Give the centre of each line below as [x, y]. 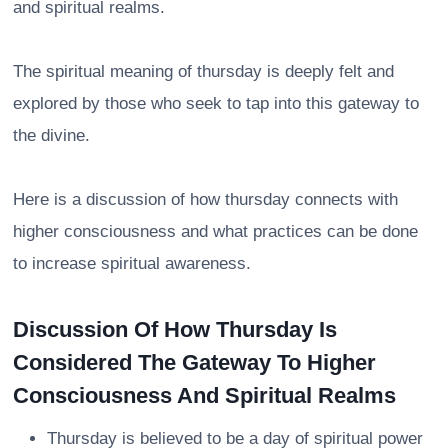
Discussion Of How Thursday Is [175, 329]
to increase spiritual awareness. [132, 263]
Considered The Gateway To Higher [194, 362]
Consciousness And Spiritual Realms [204, 395]
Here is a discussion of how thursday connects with [205, 199]
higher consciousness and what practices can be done [215, 231]
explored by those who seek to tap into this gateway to [216, 103]
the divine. [51, 135]
